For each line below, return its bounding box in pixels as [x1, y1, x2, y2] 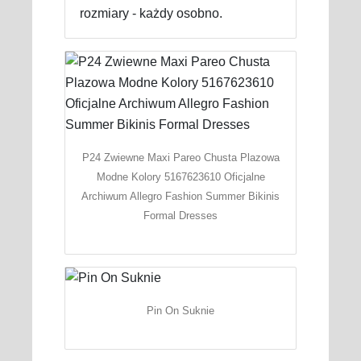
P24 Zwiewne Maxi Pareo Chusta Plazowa [81, 151, 280, 164]
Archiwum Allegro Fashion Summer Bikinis [81, 189, 280, 202]
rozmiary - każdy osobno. [79, 6, 222, 20]
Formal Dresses [143, 209, 218, 222]
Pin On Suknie [147, 304, 214, 317]
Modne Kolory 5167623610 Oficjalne [96, 170, 265, 183]
